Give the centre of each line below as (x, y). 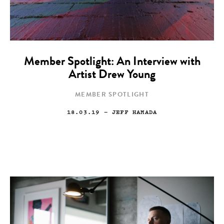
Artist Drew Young (112, 75)
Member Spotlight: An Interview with (112, 62)
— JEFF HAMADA (128, 112)
